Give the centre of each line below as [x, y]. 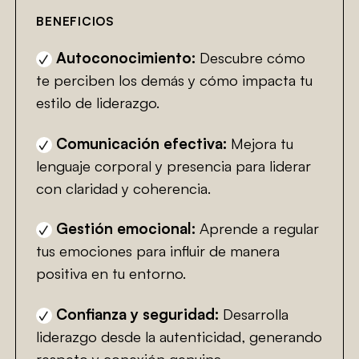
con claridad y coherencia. [124, 188]
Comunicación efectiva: [142, 143]
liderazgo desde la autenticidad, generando [179, 336]
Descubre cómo [251, 58]
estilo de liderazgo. [98, 103]
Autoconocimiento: [126, 58]
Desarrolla [254, 314]
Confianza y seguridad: [138, 314]
